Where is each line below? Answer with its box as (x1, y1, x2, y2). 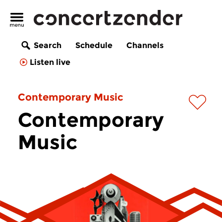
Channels (126, 41, 164, 51)
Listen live (30, 57, 70, 67)
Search (34, 41, 61, 51)
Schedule (75, 41, 112, 51)
